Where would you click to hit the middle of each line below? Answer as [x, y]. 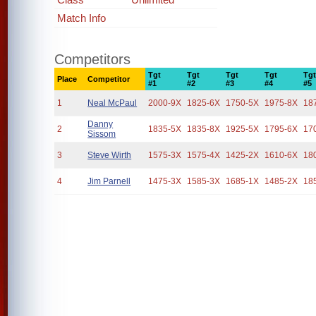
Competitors [93, 59]
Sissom [102, 134]
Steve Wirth [110, 155]
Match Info [82, 18]
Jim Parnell [109, 181]
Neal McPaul [113, 103]
